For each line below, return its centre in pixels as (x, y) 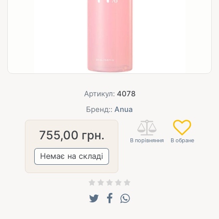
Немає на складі (72, 156)
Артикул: (100, 94)
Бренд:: (100, 109)
